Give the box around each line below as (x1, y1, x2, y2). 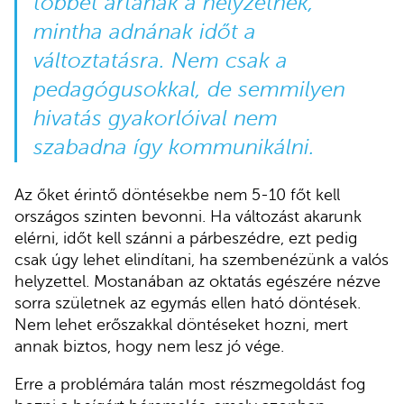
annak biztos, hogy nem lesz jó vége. (14, 337, 284, 356)
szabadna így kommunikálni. (32, 135, 315, 161)
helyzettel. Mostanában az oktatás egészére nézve (14, 272, 381, 291)
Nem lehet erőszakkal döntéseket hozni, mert (14, 316, 348, 335)
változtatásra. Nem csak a (32, 49, 288, 74)
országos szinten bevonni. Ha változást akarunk (14, 207, 362, 226)
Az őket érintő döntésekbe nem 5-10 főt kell (14, 186, 340, 205)
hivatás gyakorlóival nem (32, 106, 278, 132)
